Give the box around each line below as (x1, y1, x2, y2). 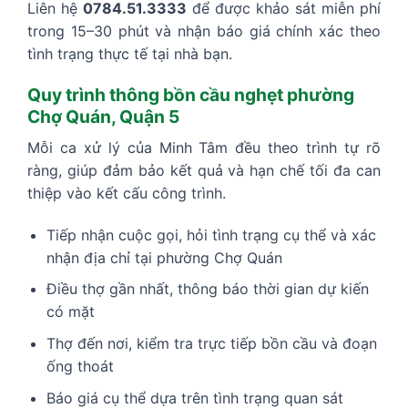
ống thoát (46, 356, 114, 375)
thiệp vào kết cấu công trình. (27, 183, 226, 202)
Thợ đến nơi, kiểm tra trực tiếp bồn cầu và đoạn (46, 333, 377, 352)
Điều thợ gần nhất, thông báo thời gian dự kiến (46, 280, 369, 299)
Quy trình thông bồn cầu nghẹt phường (27, 84, 354, 107)
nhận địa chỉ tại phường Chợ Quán (46, 248, 282, 267)
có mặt (46, 302, 95, 321)
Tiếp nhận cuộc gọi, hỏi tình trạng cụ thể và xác (46, 225, 376, 244)
